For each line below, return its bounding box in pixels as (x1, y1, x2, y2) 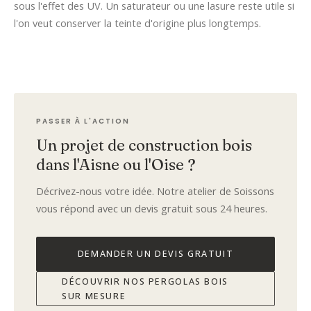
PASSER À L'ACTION (36, 115, 130, 126)
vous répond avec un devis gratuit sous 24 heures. (36, 201, 267, 215)
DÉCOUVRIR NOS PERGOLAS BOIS (62, 275, 228, 287)
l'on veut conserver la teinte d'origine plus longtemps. (14, 16, 261, 30)
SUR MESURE (62, 289, 126, 302)
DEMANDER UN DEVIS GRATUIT (77, 248, 234, 260)
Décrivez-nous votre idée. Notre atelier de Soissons (36, 184, 274, 198)
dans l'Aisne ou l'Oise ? (36, 154, 196, 174)
